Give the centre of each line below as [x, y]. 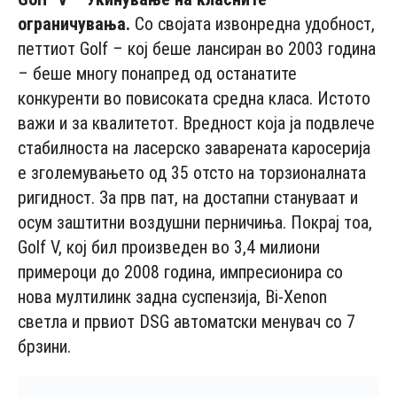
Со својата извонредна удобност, [253, 23]
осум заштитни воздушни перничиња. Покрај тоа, [195, 222]
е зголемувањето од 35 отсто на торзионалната [192, 172]
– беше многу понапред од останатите [157, 73]
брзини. [44, 346]
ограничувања [72, 23]
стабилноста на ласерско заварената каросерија [194, 148]
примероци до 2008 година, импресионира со [180, 272]
